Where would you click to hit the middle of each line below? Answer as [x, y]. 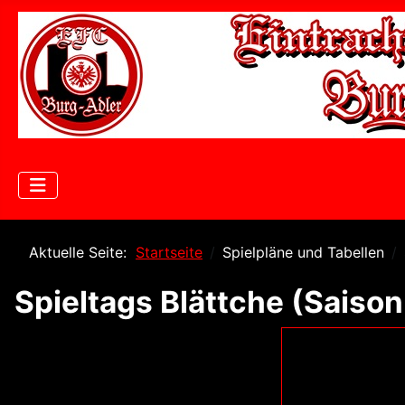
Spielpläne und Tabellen [303, 253]
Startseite [169, 253]
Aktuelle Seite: [82, 253]
